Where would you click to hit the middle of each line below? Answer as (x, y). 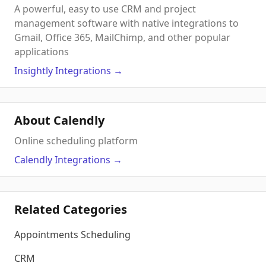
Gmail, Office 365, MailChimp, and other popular (122, 37)
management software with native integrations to (126, 23)
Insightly (34, 71)
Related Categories (71, 209)
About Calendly (59, 120)
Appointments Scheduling (72, 235)
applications (42, 52)
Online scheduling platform (76, 141)
